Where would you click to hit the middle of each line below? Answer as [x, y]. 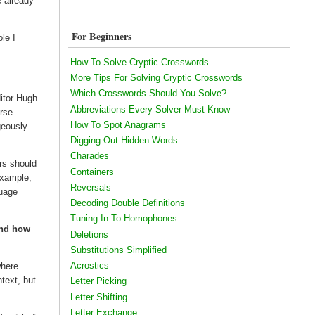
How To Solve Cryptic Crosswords [139, 62]
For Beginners [102, 37]
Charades [89, 156]
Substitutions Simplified [118, 250]
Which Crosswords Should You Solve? [148, 94]
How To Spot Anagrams [118, 124]
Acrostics [89, 266]
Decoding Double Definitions [127, 203]
